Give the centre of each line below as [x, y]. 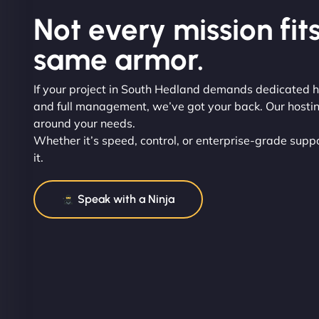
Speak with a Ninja [125, 199]
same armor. [119, 59]
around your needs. [84, 123]
